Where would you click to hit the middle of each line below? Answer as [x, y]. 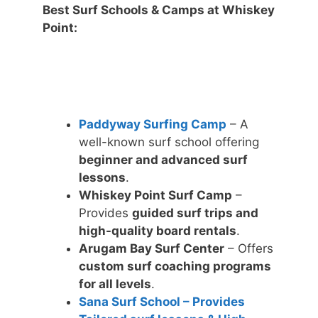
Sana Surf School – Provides [162, 301]
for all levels [115, 284]
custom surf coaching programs [175, 266]
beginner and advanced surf [163, 159]
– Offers [249, 248]
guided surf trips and [195, 213]
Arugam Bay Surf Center [152, 248]
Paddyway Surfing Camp [153, 124]
